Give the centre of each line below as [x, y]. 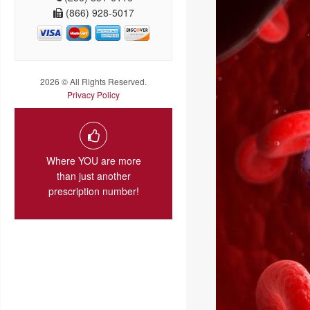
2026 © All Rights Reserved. [93, 81]
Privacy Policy [93, 94]
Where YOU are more [93, 160]
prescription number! [93, 191]
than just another [93, 175]
